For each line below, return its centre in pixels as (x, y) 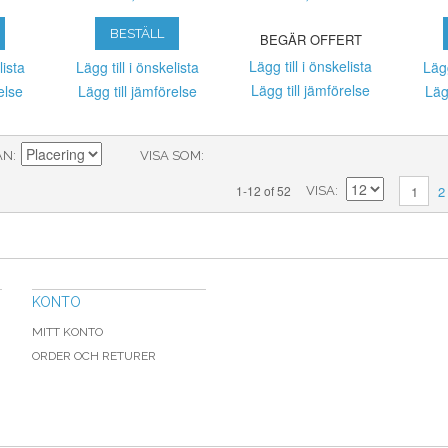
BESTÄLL (137, 33)
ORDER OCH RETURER (94, 355)
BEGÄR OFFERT (310, 39)
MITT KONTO (67, 331)
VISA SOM (170, 155)
